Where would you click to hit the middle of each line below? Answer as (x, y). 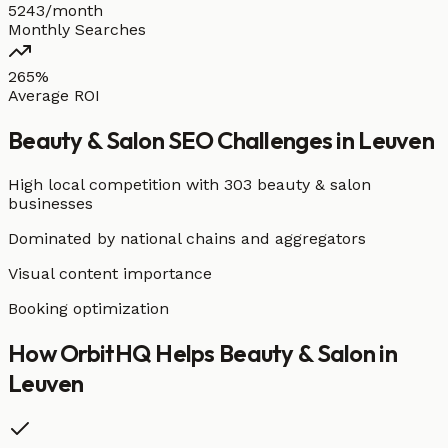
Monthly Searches (77, 29)
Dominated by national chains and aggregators (187, 238)
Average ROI (54, 95)
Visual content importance (110, 273)
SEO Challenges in (261, 139)
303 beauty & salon (297, 184)
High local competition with (116, 184)
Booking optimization (88, 308)
